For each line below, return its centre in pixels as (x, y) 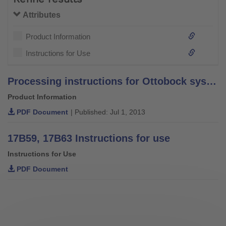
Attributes (41, 15)
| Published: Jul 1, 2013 (108, 112)
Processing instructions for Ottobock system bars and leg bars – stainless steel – (211, 81)
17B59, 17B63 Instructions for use (89, 138)
